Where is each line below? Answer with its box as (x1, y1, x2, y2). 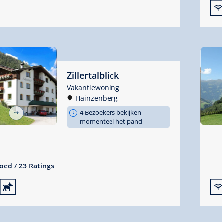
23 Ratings (19, 161, 54, 171)
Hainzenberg (75, 93, 118, 103)
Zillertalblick (66, 69, 119, 81)
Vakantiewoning (66, 82, 119, 92)
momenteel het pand (79, 116, 142, 126)
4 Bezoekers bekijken (79, 108, 141, 117)
